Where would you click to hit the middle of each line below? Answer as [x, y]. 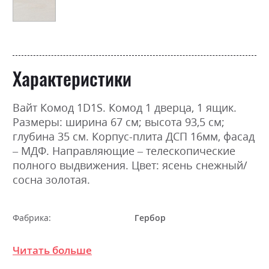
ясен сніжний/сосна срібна [191, 249]
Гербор [150, 217]
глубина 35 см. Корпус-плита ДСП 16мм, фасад [134, 136]
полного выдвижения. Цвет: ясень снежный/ [130, 165]
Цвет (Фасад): [40, 237]
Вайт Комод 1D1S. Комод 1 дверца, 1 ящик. [125, 107]
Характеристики [72, 78]
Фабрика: [32, 217]
